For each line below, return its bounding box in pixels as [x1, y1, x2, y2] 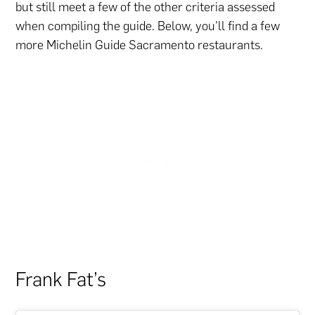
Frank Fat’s [15, 266, 107, 291]
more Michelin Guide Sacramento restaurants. [15, 37, 264, 53]
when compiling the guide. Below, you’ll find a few [15, 18, 281, 34]
